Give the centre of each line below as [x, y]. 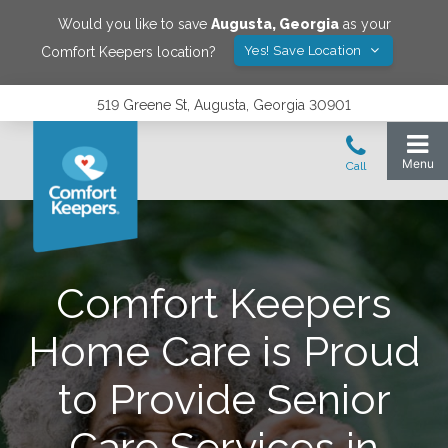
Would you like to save [134, 24]
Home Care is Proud [224, 351]
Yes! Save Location [304, 50]
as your [364, 24]
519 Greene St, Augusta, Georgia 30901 [224, 105]
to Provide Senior [224, 399]
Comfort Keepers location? [128, 51]
